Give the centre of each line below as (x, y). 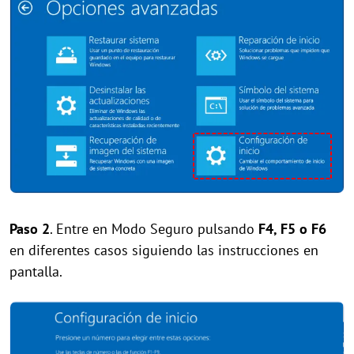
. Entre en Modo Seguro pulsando (154, 228)
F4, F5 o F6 (292, 228)
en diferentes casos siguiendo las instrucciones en (164, 250)
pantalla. (36, 271)
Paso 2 (30, 228)
